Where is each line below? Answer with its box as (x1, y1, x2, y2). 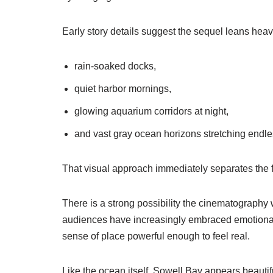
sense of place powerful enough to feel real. (62, 231, 250, 241)
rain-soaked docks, (74, 61, 156, 71)
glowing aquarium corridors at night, (74, 106, 229, 116)
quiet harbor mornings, (74, 83, 171, 94)
